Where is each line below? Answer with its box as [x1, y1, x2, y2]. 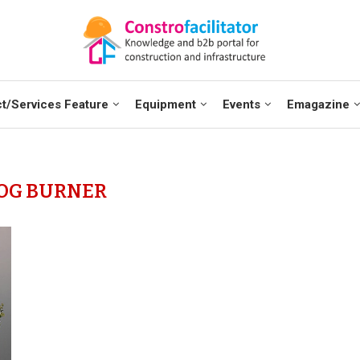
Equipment [134, 97, 196, 112]
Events [222, 97, 260, 112]
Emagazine [286, 97, 350, 112]
